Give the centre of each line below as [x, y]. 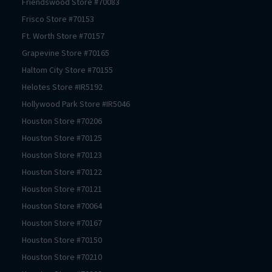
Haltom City [42, 70]
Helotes [36, 87]
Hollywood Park [50, 104]
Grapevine [41, 53]
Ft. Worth [38, 36]
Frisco [33, 19]
